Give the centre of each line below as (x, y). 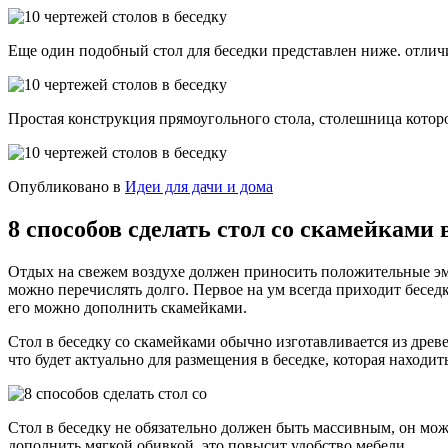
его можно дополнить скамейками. (127, 308)
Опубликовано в (64, 187)
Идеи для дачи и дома (199, 187)
